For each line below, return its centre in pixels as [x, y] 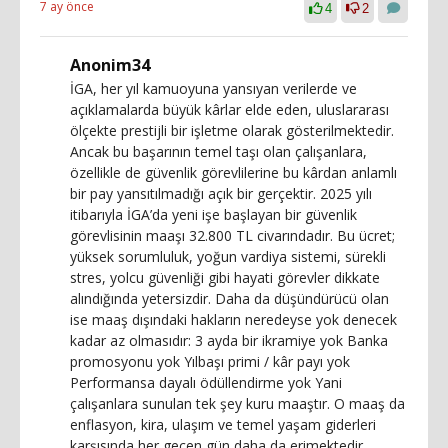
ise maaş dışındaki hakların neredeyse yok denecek [233, 319]
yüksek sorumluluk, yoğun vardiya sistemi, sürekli [228, 256]
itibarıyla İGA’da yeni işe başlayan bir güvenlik [213, 214]
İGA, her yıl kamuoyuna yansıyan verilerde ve [213, 88]
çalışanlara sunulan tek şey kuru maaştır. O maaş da [237, 403]
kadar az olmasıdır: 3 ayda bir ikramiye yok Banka [229, 340]
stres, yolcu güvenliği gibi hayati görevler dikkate [225, 277]
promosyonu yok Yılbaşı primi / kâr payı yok [210, 361]
